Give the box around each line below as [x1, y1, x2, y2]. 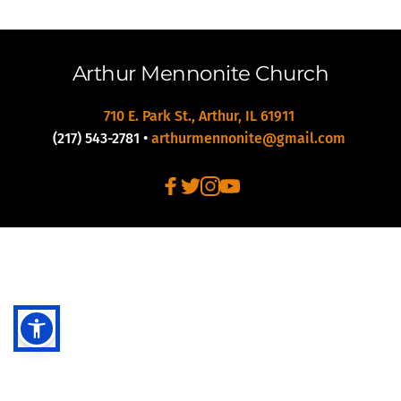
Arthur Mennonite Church [72, 61, 329, 87]
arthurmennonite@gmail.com [150, 130, 349, 148]
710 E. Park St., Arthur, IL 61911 [103, 107, 298, 125]
